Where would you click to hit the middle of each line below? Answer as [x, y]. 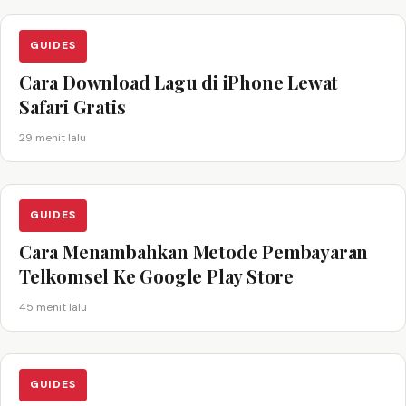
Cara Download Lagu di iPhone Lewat [179, 82]
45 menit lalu [53, 307]
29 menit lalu [53, 137]
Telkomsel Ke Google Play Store [157, 275]
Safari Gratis [72, 106]
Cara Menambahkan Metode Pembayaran [194, 251]
